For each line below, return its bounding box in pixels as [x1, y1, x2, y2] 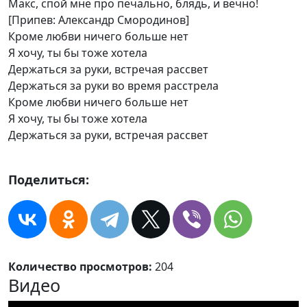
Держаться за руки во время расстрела [8, 78, 219, 93]
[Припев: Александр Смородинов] [8, 12, 189, 27]
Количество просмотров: [8, 259, 155, 274]
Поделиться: [8, 171, 89, 188]
